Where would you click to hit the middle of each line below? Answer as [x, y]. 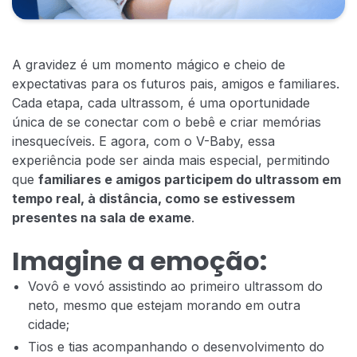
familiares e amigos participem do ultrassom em [190, 179]
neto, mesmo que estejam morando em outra [164, 305]
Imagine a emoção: [139, 261]
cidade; [49, 324]
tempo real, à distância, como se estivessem [153, 198]
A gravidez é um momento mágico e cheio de [149, 64]
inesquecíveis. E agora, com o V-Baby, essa [143, 141]
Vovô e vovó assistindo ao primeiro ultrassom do [175, 286]
